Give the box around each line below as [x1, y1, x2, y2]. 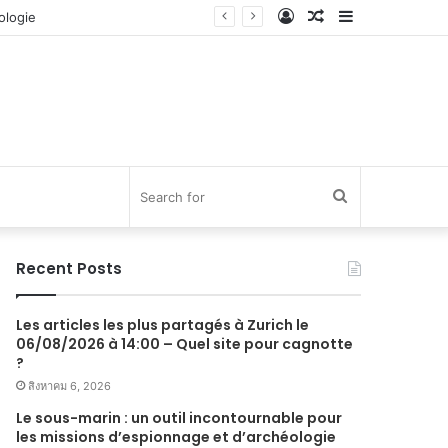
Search [346, 186, 396, 205]
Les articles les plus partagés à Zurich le [16, 315, 310, 335]
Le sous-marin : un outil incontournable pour [16, 408, 343, 428]
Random [323, 6, 385, 26]
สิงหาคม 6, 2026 [28, 379, 112, 393]
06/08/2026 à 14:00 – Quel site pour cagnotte [16, 334, 354, 354]
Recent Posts [16, 258, 123, 279]
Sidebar [352, 6, 410, 26]
